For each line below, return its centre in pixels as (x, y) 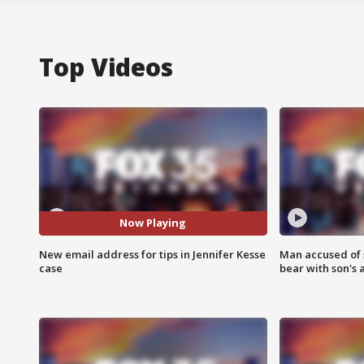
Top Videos (106, 67)
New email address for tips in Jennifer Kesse (152, 254)
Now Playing (153, 223)
